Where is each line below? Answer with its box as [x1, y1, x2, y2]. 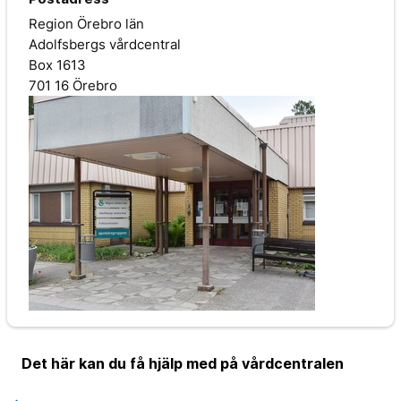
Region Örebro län [29, 14, 144, 32]
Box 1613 [29, 55, 86, 73]
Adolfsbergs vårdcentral [29, 35, 181, 53]
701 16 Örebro [29, 76, 117, 94]
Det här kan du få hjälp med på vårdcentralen [21, 354, 344, 372]
